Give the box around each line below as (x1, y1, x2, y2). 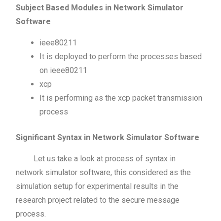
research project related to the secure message (16, 195, 180, 205)
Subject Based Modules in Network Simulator (16, 2, 184, 12)
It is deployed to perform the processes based (39, 51, 202, 61)
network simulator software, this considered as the (16, 167, 191, 177)
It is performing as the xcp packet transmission (39, 93, 203, 103)
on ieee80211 (39, 65, 88, 75)
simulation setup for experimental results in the (16, 181, 179, 191)
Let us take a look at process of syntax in (16, 153, 176, 163)
